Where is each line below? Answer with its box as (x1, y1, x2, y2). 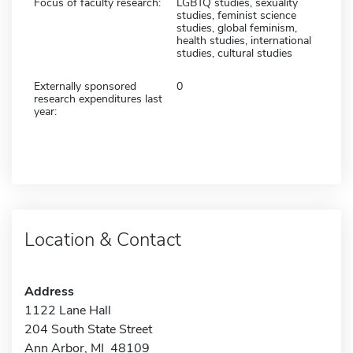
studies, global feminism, (176, 20, 297, 35)
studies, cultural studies (176, 45, 292, 61)
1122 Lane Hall (24, 301, 111, 319)
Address (24, 282, 74, 300)
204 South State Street (24, 320, 152, 338)
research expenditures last (34, 91, 162, 106)
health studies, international (176, 32, 311, 48)
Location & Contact (24, 226, 181, 252)
